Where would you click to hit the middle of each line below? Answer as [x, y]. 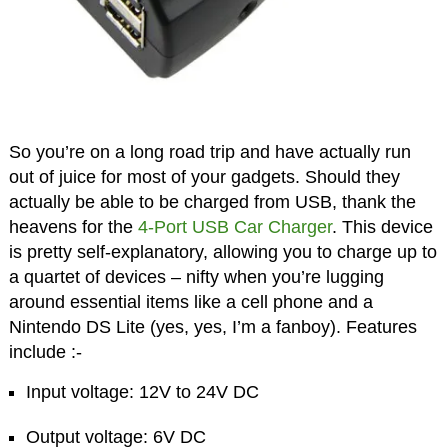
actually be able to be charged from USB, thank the [212, 201]
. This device [382, 226]
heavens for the [73, 226]
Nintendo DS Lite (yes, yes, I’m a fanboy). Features [212, 326]
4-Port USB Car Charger [234, 226]
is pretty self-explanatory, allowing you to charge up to [222, 251]
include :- [45, 351]
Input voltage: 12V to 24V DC [143, 391]
